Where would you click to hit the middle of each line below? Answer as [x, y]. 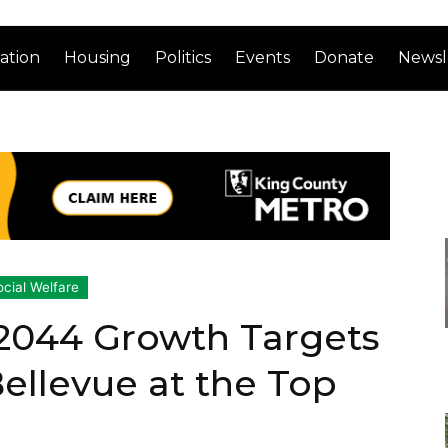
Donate [344, 57]
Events [263, 57]
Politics [183, 57]
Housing [98, 57]
